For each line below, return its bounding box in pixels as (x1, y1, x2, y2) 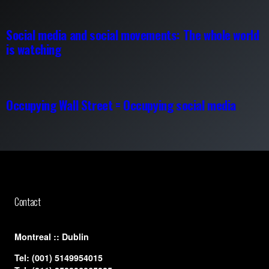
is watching (6, 40, 61, 59)
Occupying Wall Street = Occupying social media (6, 95, 237, 115)
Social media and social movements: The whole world (6, 25, 259, 44)
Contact (14, 194, 41, 209)
